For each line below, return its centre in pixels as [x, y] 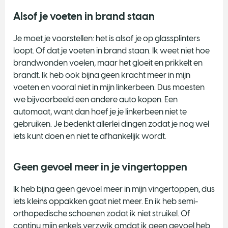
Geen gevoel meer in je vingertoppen [100, 167]
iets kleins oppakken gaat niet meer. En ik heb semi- [106, 201]
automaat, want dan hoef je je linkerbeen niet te [100, 111]
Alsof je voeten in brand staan [84, 16]
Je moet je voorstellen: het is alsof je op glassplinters [107, 38]
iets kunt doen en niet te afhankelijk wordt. [90, 136]
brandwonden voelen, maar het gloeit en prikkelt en [108, 63]
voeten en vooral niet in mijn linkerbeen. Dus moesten [109, 87]
